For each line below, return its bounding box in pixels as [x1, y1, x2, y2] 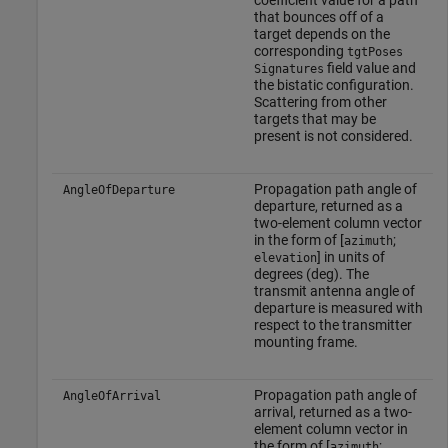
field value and [323, 60, 416, 76]
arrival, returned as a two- [253, 404, 412, 420]
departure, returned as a [253, 198, 403, 214]
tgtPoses [346, 45, 403, 59]
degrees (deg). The [253, 266, 369, 282]
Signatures [253, 62, 324, 76]
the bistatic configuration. [253, 77, 414, 93]
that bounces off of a [253, 9, 384, 25]
